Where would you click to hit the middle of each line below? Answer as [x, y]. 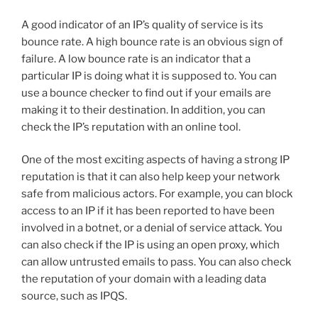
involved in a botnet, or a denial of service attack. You [152, 228]
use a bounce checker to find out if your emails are [146, 93]
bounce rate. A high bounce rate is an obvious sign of [152, 42]
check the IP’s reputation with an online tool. [131, 127]
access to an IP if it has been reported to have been [148, 211]
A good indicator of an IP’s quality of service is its [142, 24]
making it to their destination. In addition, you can [143, 110]
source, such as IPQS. [74, 296]
